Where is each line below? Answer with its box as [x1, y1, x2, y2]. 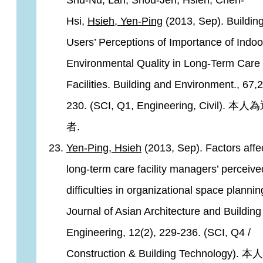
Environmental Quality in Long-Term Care [66, 58, 260, 69]
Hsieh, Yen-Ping [87, 15, 163, 27]
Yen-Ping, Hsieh [66, 142, 141, 154]
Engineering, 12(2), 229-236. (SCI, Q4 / [66, 227, 251, 238]
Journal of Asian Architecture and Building [66, 205, 261, 217]
